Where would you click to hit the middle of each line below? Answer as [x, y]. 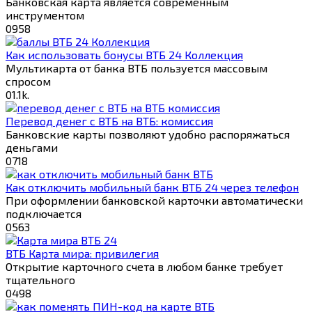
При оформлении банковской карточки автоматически [154, 201]
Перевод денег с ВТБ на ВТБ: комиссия [109, 121]
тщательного [40, 280]
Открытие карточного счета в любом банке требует [144, 267]
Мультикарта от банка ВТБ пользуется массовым [136, 68]
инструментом [45, 15]
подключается [44, 214]
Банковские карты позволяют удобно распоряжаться [148, 134]
